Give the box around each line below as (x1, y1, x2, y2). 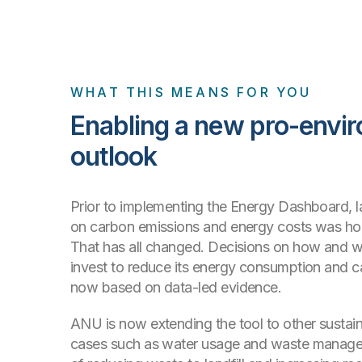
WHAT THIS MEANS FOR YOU (70, 84, 312, 101)
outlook (70, 141, 158, 173)
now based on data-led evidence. (70, 279, 282, 297)
